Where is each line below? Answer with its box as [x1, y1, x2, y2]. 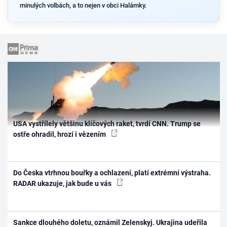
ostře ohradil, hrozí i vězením [13, 130, 108, 138]
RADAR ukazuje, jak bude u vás [13, 179, 113, 188]
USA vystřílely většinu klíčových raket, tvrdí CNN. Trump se [13, 119, 201, 128]
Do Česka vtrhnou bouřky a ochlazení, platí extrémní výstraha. [13, 169, 211, 177]
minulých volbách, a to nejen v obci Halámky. [19, 1, 147, 9]
